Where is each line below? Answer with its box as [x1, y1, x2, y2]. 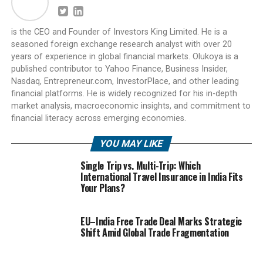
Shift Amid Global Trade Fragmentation [80, 225, 230, 240]
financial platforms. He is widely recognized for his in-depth [11, 88, 237, 99]
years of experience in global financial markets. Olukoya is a [11, 51, 238, 62]
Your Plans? [80, 180, 125, 195]
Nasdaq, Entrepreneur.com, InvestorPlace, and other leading [11, 76, 239, 86]
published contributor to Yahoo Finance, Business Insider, [11, 63, 228, 74]
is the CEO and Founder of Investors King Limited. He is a [11, 26, 227, 37]
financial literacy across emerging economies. [11, 113, 186, 123]
